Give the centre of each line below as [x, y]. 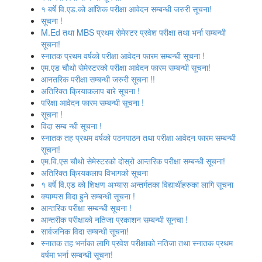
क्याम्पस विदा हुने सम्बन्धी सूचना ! [88, 196]
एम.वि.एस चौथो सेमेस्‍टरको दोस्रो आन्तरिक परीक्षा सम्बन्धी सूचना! [133, 161]
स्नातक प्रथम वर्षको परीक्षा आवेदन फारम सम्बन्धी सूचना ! [123, 56]
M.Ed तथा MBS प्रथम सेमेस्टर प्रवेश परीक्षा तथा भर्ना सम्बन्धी [133, 32]
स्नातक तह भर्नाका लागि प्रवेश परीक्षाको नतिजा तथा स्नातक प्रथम [137, 243]
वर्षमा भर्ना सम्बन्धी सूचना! [77, 254]
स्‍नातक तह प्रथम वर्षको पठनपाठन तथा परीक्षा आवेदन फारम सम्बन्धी [138, 137]
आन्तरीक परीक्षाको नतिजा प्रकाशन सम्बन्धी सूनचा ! [114, 219]
